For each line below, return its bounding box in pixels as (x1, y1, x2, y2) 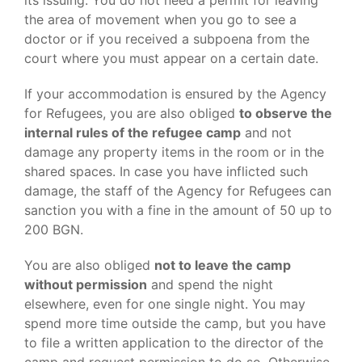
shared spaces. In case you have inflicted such (24, 163, 308, 179)
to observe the (239, 105, 332, 121)
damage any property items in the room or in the (24, 144, 324, 160)
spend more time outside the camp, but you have (24, 315, 326, 331)
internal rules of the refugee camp (24, 124, 241, 141)
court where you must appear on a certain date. (24, 50, 318, 66)
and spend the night (147, 276, 273, 293)
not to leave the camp (154, 257, 291, 273)
